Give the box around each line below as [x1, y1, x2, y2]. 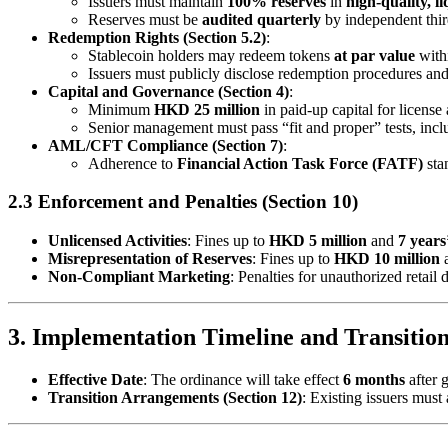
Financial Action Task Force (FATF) [177, 154, 423, 172]
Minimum [88, 100, 154, 118]
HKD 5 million [269, 232, 367, 250]
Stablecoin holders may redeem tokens [88, 46, 334, 64]
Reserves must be [88, 10, 202, 28]
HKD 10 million [334, 250, 440, 268]
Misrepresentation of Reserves [48, 250, 252, 268]
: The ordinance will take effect [143, 370, 343, 388]
